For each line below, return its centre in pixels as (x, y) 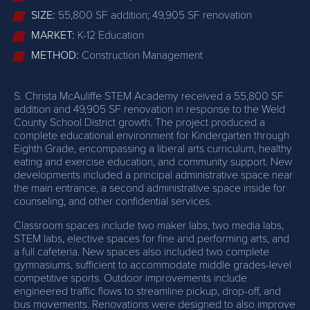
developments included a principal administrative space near (153, 175)
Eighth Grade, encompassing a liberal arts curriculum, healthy (153, 149)
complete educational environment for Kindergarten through (152, 136)
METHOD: (56, 56)
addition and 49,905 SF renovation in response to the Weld (149, 110)
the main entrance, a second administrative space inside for (150, 189)
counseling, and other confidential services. (113, 202)
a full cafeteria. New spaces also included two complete (142, 252)
